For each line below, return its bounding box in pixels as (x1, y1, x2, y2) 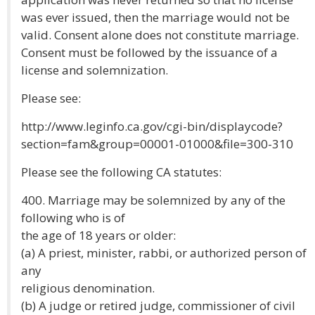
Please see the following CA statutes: (21, 164, 221, 180)
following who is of (21, 210, 125, 226)
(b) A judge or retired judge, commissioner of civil (21, 297, 295, 314)
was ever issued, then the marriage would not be (21, 9, 290, 25)
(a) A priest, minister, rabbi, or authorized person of (21, 245, 307, 261)
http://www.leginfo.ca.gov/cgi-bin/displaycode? (21, 118, 283, 134)
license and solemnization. (21, 62, 168, 78)
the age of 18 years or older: (21, 227, 176, 243)
